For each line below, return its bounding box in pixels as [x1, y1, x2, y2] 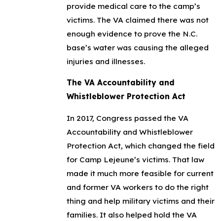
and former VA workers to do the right [66, 182, 209, 192]
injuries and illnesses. [66, 56, 145, 66]
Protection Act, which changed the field [66, 141, 215, 151]
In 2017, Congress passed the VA [66, 113, 188, 123]
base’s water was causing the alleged [66, 42, 209, 52]
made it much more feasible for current [66, 168, 214, 179]
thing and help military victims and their [66, 196, 215, 206]
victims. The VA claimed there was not [66, 14, 209, 25]
